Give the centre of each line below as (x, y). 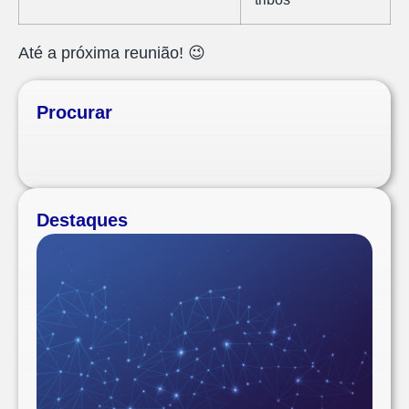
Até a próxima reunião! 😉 (112, 52)
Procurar (74, 113)
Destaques (82, 220)
